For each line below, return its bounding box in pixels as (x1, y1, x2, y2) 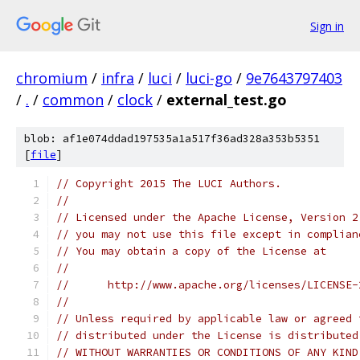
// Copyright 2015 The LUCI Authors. (56, 177, 281, 190)
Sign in (310, 18, 344, 34)
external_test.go (166, 90, 287, 109)
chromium (16, 68, 88, 88)
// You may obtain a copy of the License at (56, 244, 326, 258)
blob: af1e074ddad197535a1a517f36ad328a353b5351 (24, 132, 320, 145)
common (43, 90, 104, 109)
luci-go (186, 68, 232, 88)
